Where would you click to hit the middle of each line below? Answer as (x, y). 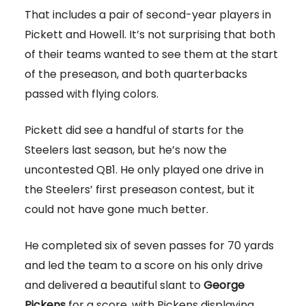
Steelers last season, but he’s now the (126, 150)
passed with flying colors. (92, 94)
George (224, 286)
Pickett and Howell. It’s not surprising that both (150, 35)
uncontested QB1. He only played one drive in (144, 170)
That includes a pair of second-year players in (148, 15)
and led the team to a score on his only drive (144, 266)
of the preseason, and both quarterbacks (136, 74)
